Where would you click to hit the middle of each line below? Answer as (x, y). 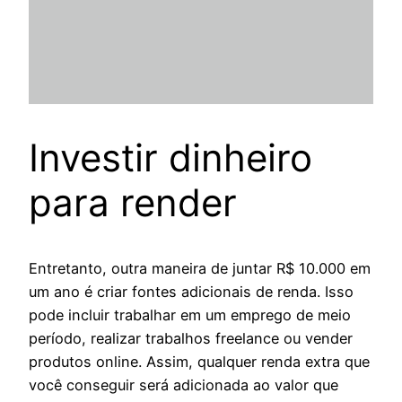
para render (133, 203)
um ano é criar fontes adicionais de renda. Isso (191, 292)
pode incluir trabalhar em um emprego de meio (190, 315)
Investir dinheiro (170, 158)
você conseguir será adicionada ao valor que (184, 385)
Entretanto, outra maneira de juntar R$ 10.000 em (200, 269)
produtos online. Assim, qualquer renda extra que (199, 362)
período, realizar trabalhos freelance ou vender (191, 339)
